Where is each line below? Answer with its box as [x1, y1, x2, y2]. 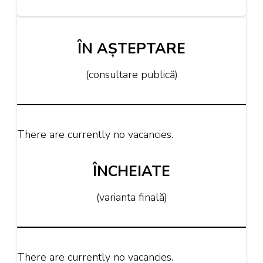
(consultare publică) [85, 68, 178, 82]
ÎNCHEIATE [93, 161, 170, 181]
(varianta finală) [96, 190, 167, 205]
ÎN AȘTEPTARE [77, 38, 186, 59]
